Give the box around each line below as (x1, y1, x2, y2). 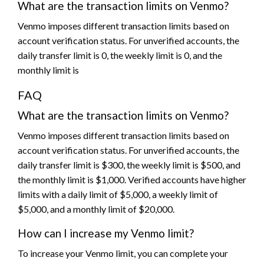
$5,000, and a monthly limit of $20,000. (18, 203, 174, 214)
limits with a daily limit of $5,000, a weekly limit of (18, 188, 218, 200)
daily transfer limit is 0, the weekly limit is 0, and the (18, 49, 222, 61)
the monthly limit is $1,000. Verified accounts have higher (18, 173, 246, 185)
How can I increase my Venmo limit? (18, 226, 194, 240)
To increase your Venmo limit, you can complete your (18, 247, 228, 259)
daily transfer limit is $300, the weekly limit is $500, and (18, 159, 240, 170)
